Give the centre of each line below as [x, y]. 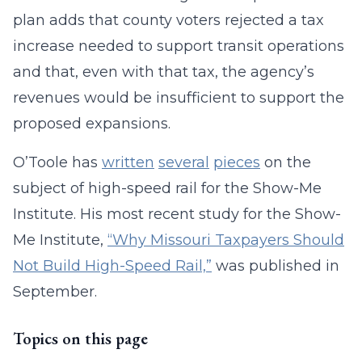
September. [55, 292]
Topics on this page [80, 339]
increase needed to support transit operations [179, 46]
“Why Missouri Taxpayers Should [226, 240]
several [184, 162]
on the [286, 162]
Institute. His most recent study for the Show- [177, 214]
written [128, 162]
